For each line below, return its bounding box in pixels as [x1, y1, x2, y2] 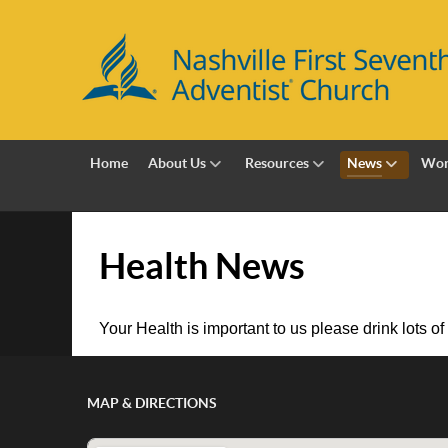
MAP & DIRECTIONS [87, 395, 217, 411]
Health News [99, 245, 305, 286]
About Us [147, 154, 206, 171]
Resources [244, 154, 309, 171]
